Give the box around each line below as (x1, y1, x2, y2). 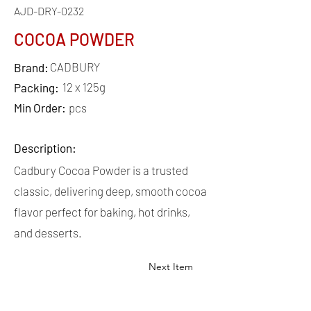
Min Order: (14, 101, 68, 115)
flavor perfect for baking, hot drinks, (14, 205, 190, 219)
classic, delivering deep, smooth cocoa (14, 184, 207, 198)
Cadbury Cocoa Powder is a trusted (14, 163, 188, 177)
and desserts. (14, 226, 82, 239)
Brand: (14, 60, 51, 74)
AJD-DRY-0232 (14, 4, 84, 17)
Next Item (149, 260, 193, 273)
